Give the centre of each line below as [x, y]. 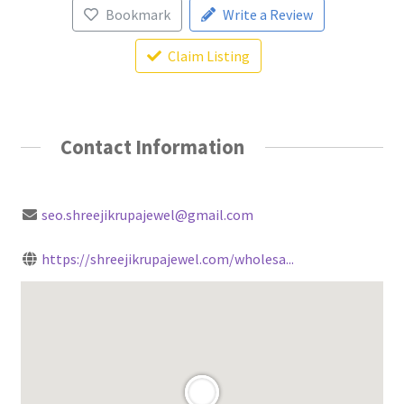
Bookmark [138, 14]
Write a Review [267, 14]
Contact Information [153, 147]
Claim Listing [209, 55]
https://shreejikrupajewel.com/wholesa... [167, 259]
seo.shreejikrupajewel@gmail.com [147, 215]
